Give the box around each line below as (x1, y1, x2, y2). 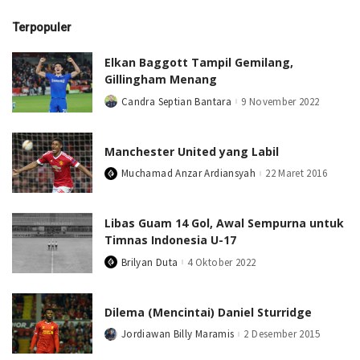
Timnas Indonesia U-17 (104, 232, 236, 248)
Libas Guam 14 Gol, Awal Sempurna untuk (104, 215, 344, 231)
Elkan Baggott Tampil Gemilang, (104, 55, 293, 71)
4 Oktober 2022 (187, 255, 256, 269)
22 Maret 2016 (265, 166, 327, 181)
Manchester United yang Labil (104, 143, 279, 159)
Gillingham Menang (104, 72, 217, 88)
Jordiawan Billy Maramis (121, 327, 235, 342)
